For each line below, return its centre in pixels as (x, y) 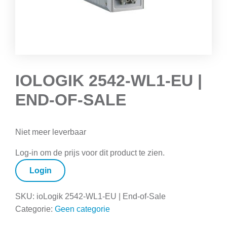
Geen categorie (82, 209)
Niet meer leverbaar (51, 132)
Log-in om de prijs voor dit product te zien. (90, 153)
